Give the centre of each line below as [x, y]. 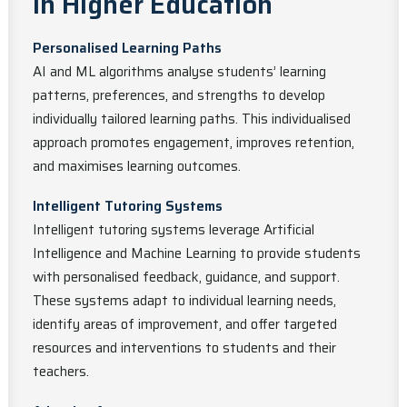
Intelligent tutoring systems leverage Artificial [174, 230]
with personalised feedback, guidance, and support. [186, 277]
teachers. [61, 372]
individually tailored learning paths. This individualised [192, 119]
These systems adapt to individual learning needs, [184, 301]
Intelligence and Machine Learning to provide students [197, 253]
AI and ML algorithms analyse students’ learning [179, 72]
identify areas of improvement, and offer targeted [185, 324]
